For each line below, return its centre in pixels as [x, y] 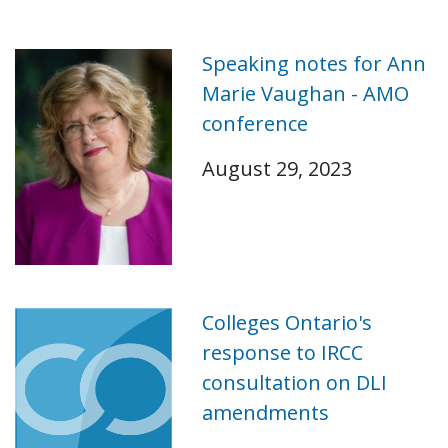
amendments [265, 413]
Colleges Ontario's [286, 323]
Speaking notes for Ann [313, 63]
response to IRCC [282, 353]
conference [254, 123]
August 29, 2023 [276, 168]
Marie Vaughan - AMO [305, 93]
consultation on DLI [294, 383]
